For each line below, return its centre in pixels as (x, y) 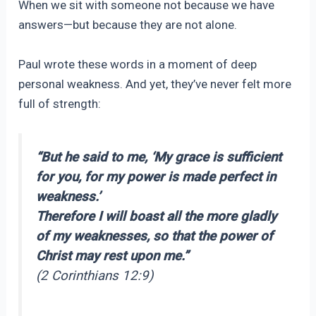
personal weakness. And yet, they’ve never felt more (155, 84)
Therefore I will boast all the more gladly (157, 216)
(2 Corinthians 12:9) (95, 275)
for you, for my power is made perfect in (156, 177)
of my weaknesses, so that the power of (155, 236)
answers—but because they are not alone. (128, 25)
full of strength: (60, 103)
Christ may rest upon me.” (113, 256)
